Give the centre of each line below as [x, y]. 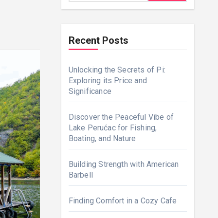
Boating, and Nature [102, 138]
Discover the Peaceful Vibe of [121, 117]
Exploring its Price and [108, 81]
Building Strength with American [124, 164]
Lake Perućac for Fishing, [113, 128]
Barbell [81, 175]
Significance [90, 91]
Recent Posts [98, 40]
